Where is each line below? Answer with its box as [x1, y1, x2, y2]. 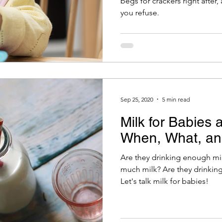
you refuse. [120, 7, 159, 17]
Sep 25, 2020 [120, 95, 153, 103]
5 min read [162, 95, 190, 103]
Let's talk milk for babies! [120, 176, 209, 186]
